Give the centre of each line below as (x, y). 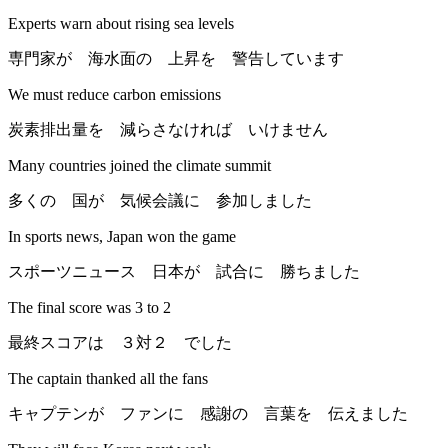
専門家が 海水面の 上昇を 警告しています (176, 59)
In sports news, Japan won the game (122, 237)
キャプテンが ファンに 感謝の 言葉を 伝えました (208, 414)
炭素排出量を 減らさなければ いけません (168, 130)
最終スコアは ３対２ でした (120, 343)
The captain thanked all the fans (108, 379)
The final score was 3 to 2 (89, 308)
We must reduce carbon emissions (114, 95)
